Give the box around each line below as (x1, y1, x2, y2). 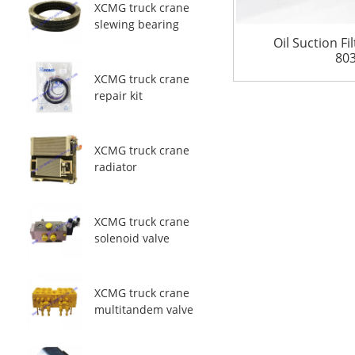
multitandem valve (94, 302, 193, 317)
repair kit (94, 88, 143, 103)
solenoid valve (94, 231, 170, 246)
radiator (94, 159, 137, 174)
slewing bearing (94, 17, 179, 32)
